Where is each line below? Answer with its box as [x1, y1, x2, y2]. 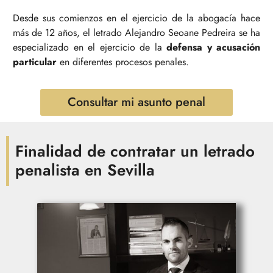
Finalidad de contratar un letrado [15, 139, 255, 163]
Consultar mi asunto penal [68, 93, 205, 111]
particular [13, 54, 57, 69]
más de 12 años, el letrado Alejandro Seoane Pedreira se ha [13, 25, 260, 40]
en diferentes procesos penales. [57, 54, 189, 69]
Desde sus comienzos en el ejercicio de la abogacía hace [13, 10, 260, 25]
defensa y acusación [166, 40, 260, 54]
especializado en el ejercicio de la [13, 40, 166, 54]
